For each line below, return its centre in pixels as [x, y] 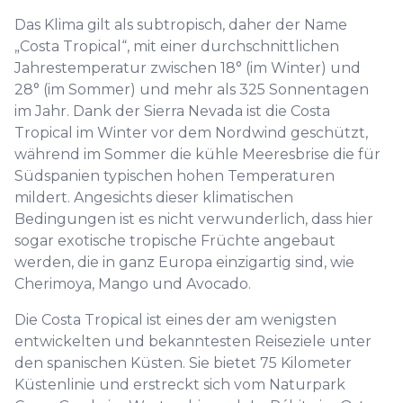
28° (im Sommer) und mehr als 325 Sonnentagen [192, 90]
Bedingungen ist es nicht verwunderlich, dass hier [194, 219]
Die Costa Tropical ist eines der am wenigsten [175, 320]
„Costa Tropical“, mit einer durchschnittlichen [177, 46]
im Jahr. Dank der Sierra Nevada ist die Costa [172, 111]
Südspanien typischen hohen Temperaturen [175, 176]
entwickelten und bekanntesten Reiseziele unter [193, 341]
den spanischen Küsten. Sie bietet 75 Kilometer [183, 363]
